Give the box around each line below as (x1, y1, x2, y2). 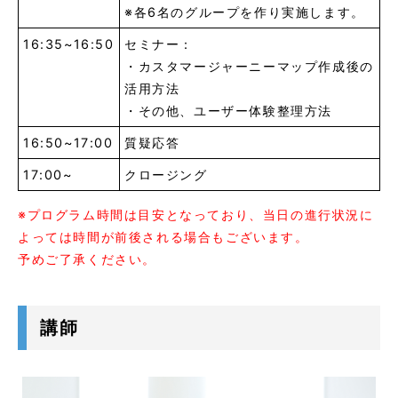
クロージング (124, 167, 208, 183)
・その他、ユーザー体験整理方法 (124, 103, 332, 119)
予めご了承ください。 (18, 251, 156, 267)
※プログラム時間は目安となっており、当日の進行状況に (18, 207, 374, 223)
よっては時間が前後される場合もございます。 (18, 229, 309, 245)
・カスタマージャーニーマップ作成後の (124, 59, 374, 75)
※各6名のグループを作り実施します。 (124, 4, 365, 20)
